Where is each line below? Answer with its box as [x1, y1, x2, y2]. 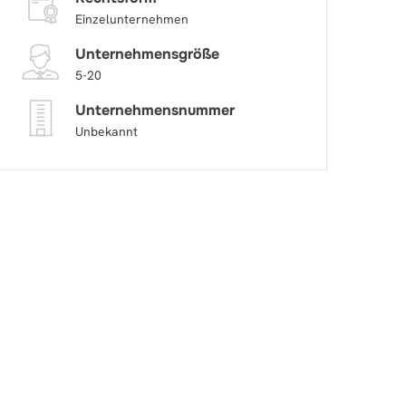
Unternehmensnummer [74, 101, 235, 120]
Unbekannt [74, 123, 138, 140]
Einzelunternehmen [74, 11, 188, 27]
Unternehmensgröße [74, 44, 219, 63]
